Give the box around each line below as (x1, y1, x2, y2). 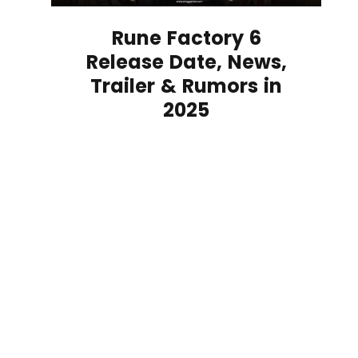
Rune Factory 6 (111, 24, 261, 51)
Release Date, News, (86, 48, 287, 75)
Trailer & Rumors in (90, 72, 283, 99)
